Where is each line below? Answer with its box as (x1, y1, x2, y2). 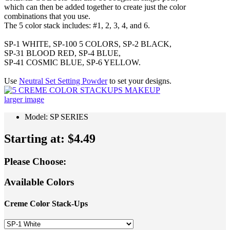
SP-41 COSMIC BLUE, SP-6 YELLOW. (4, 57, 141, 67)
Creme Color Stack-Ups (4, 199, 88, 208)
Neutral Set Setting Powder (19, 76, 107, 85)
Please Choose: (4, 156, 66, 167)
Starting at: (4, 131, 68, 145)
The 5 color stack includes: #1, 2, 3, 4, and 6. (4, 21, 150, 30)
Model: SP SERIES (25, 112, 88, 121)
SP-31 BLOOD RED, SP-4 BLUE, (4, 48, 121, 57)
